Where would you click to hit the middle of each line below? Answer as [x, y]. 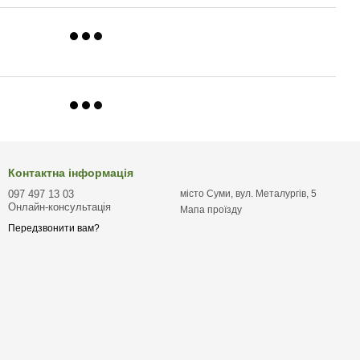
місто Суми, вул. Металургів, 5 [248, 194]
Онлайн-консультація [59, 207]
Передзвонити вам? [54, 229]
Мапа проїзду [211, 210]
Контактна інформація [71, 173]
